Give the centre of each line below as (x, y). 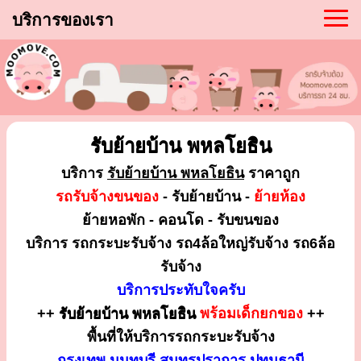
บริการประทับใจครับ (180, 290)
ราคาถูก (272, 173)
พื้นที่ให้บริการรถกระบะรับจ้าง (180, 336)
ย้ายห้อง (280, 196)
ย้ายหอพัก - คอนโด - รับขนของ (180, 220)
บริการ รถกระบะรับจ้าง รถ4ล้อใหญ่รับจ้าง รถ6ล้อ (180, 243)
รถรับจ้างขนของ (107, 196)
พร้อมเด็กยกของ (251, 313)
